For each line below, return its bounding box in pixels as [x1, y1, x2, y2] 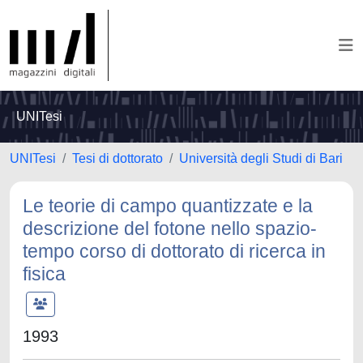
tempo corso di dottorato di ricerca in [23, 241, 326, 262]
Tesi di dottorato [72, 152, 163, 165]
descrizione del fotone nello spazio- [23, 218, 317, 239]
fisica [23, 263, 66, 284]
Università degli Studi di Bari [179, 152, 343, 165]
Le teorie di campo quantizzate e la [23, 195, 313, 216]
